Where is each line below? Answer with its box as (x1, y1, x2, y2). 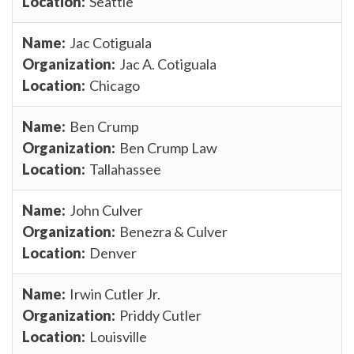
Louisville (89, 327, 147, 345)
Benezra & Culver (119, 222, 228, 240)
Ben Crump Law (119, 138, 217, 156)
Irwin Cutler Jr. (70, 284, 160, 303)
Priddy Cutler (119, 306, 201, 324)
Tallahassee (89, 160, 161, 178)
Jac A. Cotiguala (119, 55, 217, 73)
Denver (89, 243, 137, 262)
